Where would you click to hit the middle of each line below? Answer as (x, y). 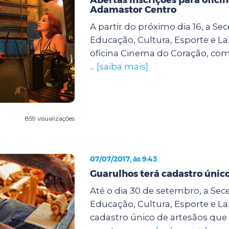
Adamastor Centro (133, 9)
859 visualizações (50, 118)
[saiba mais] (122, 66)
